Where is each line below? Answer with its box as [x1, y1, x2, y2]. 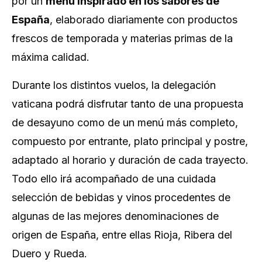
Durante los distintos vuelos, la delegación [12, 79, 216, 91]
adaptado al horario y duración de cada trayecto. [12, 154, 249, 166]
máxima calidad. [12, 51, 89, 63]
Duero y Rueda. [12, 247, 87, 260]
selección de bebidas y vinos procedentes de [12, 191, 230, 204]
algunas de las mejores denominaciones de [12, 210, 219, 222]
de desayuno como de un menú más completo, [12, 116, 238, 129]
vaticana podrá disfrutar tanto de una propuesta [12, 98, 243, 110]
